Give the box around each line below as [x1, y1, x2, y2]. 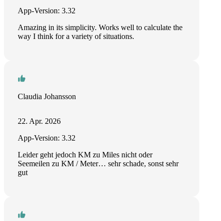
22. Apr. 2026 [18, 117, 61, 125]
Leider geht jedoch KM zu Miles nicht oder [18, 150, 152, 159]
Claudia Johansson [18, 92, 76, 101]
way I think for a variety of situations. [18, 32, 134, 40]
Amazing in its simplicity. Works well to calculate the [18, 23, 183, 32]
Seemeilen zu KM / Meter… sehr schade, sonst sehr [18, 159, 179, 168]
